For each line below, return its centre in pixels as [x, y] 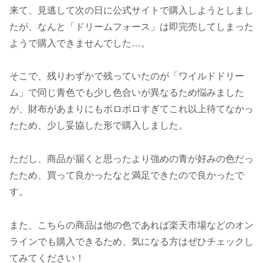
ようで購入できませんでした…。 [80, 43]
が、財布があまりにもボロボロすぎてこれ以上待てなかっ [131, 109]
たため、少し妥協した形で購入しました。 [99, 126]
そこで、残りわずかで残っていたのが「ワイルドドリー [127, 76]
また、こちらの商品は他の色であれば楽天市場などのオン [131, 225]
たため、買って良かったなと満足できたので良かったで [127, 176]
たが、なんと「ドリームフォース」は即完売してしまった [131, 26]
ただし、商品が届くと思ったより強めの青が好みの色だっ [131, 159]
